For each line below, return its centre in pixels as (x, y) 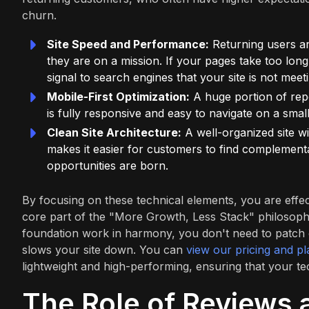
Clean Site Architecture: (114, 132)
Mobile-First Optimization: (118, 97)
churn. (39, 15)
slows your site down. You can (104, 250)
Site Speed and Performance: (128, 44)
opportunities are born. (108, 166)
